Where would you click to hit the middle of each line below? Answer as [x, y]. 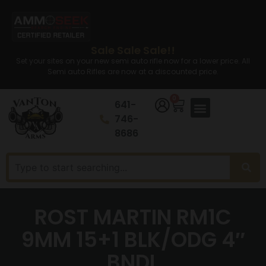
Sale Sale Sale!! [133, 50]
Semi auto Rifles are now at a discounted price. [133, 72]
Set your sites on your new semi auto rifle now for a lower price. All [133, 61]
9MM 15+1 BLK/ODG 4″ [133, 240]
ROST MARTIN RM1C [133, 217]
